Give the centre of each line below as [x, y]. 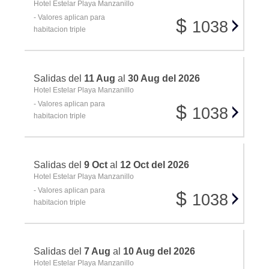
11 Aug [100, 79]
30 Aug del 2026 [164, 79]
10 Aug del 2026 [159, 252]
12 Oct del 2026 [155, 165]
